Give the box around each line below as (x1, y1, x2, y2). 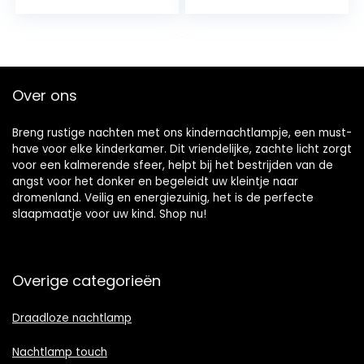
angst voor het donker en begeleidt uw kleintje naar (12, 174, 298, 189)
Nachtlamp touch (12, 344, 107, 360)
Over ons (12, 85, 77, 106)
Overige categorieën (12, 271, 161, 291)
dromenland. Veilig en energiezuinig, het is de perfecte (12, 190, 314, 206)
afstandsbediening (197, 16, 317, 35)
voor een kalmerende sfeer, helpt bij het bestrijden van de (12, 158, 333, 173)
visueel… (28, 16, 79, 35)
